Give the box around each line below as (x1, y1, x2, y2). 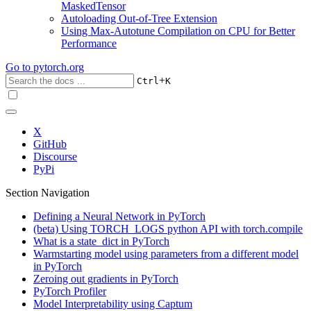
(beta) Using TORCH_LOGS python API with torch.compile (33, 223, 303, 235)
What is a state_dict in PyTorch (33, 235, 169, 247)
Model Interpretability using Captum (33, 298, 192, 310)
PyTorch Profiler (33, 285, 106, 297)
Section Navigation (6, 187, 90, 199)
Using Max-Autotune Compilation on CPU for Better (61, 25, 295, 37)
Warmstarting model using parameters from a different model (33, 248, 299, 260)
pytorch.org (33, 61, 84, 73)
